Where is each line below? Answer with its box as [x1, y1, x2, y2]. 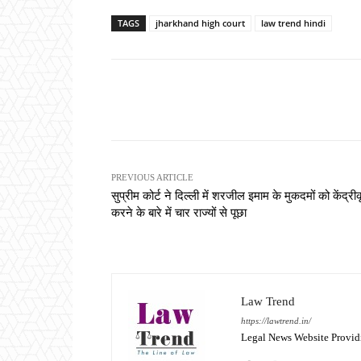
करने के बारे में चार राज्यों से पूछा [111, 206, 247, 220]
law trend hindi [261, 17, 326, 30]
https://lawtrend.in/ [241, 316, 311, 326]
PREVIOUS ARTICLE [111, 172, 193, 183]
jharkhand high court [156, 17, 245, 30]
